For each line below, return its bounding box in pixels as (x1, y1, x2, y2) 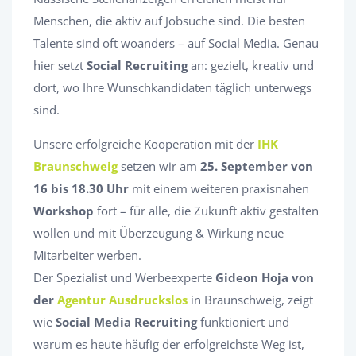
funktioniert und (197, 313, 289, 330)
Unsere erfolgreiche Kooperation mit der (33, 135, 257, 152)
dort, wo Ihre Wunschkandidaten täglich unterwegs (33, 79, 311, 95)
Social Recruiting (87, 56, 188, 73)
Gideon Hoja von (215, 269, 314, 285)
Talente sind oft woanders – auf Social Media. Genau (33, 34, 319, 51)
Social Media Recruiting (56, 313, 197, 330)
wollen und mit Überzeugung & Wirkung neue (33, 224, 284, 241)
